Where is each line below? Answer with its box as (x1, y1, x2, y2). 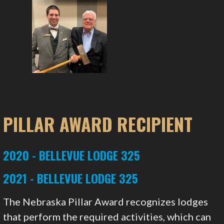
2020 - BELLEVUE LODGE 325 (3, 146, 140, 164)
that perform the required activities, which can (3, 210, 211, 223)
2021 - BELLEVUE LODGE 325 (3, 169, 138, 187)
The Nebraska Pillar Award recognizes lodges (3, 195, 208, 208)
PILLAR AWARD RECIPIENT (3, 110, 193, 137)
